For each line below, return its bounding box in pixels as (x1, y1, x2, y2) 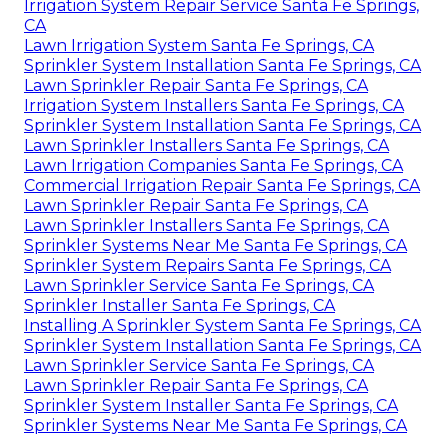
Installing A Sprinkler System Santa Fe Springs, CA (24, 315, 421, 335)
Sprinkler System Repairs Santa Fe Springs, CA (24, 255, 391, 275)
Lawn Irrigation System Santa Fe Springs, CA (24, 35, 374, 55)
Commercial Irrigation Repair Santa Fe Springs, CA (24, 175, 420, 195)
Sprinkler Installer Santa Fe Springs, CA (24, 295, 335, 315)
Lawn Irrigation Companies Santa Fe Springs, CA (24, 155, 403, 175)
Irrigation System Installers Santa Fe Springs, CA (24, 95, 404, 115)
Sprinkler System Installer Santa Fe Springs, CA (24, 395, 398, 415)
